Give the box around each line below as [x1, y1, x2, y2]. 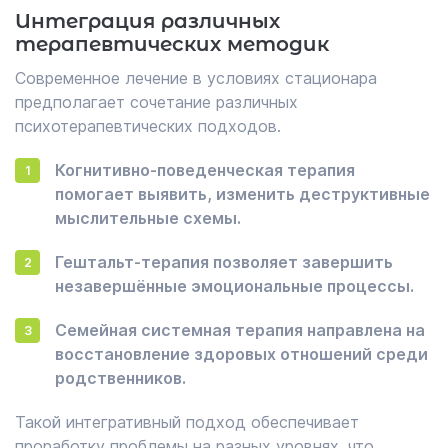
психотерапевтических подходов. [15, 116, 281, 136]
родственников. [55, 368, 186, 388]
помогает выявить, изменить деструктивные [55, 184, 430, 204]
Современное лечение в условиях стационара [15, 68, 377, 88]
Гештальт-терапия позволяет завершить [55, 252, 393, 272]
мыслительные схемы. [55, 208, 241, 228]
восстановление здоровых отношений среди [55, 344, 428, 364]
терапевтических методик [15, 32, 329, 56]
